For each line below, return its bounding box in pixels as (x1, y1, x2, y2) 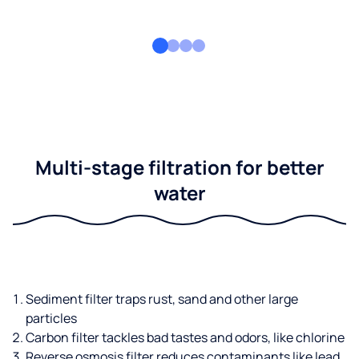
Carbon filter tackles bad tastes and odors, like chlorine (26, 329, 345, 347)
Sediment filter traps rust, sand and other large (26, 290, 298, 309)
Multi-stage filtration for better (34, 154, 325, 181)
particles (26, 309, 77, 328)
